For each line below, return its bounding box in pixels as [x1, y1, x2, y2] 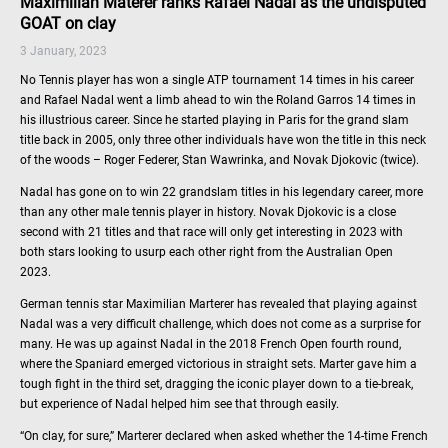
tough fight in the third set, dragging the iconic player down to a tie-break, [20, 376, 413, 391]
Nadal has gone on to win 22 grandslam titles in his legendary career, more [20, 184, 423, 199]
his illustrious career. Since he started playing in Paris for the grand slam [20, 112, 409, 127]
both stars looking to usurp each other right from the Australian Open [20, 244, 393, 259]
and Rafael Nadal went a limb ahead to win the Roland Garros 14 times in [20, 92, 416, 107]
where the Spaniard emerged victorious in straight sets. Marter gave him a [20, 356, 417, 371]
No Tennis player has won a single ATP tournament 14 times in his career [20, 72, 414, 87]
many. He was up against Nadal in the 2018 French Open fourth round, [20, 336, 401, 351]
